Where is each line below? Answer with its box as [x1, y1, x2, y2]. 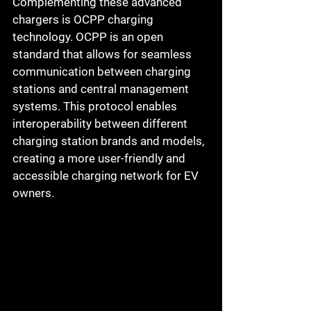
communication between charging [12, 65, 194, 78]
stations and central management [12, 82, 192, 96]
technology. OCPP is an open [12, 30, 166, 44]
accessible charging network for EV [12, 169, 201, 183]
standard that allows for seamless [12, 47, 194, 61]
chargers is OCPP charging [12, 12, 156, 26]
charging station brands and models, [12, 134, 207, 148]
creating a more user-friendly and [12, 151, 188, 165]
